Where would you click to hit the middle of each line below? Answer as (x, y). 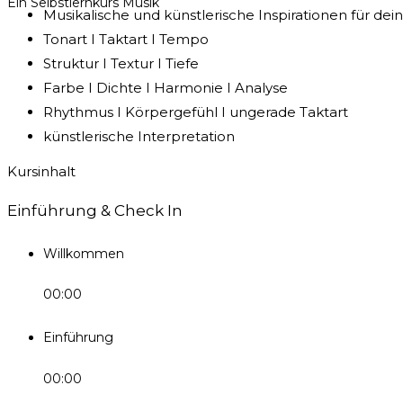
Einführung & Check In (95, 211)
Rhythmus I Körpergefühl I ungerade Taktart (196, 112)
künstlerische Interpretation (139, 136)
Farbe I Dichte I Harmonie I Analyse (166, 87)
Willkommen (84, 253)
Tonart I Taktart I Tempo (126, 39)
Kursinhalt (41, 171)
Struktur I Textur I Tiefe (121, 63)
